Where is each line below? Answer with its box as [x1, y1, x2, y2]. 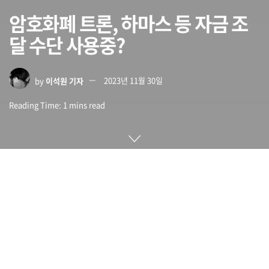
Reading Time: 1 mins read [9, 99, 105, 110]
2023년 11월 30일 [104, 74, 163, 86]
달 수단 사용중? [9, 30, 125, 59]
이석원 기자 [46, 74, 83, 86]
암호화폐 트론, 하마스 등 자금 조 [9, 8, 248, 37]
